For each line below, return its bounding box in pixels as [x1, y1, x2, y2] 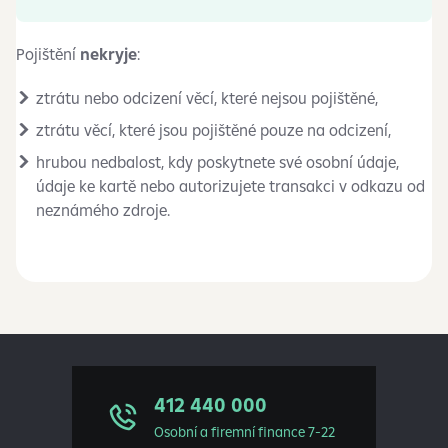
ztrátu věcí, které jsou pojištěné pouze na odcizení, [36, 120, 391, 140]
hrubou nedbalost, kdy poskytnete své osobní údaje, [36, 152, 399, 172]
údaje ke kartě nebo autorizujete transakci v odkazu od [36, 176, 425, 196]
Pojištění [16, 44, 80, 64]
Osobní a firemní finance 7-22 [154, 423, 335, 441]
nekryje [80, 44, 137, 64]
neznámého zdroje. [36, 200, 170, 220]
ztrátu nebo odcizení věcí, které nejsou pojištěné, [36, 88, 378, 108]
